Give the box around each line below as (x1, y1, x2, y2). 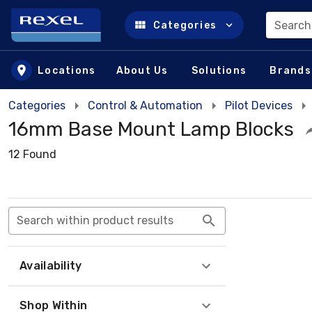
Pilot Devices (225, 99, 292, 112)
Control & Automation (88, 99, 203, 112)
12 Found (8, 148, 56, 161)
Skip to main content (22, 31, 142, 47)
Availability (19, 259, 82, 272)
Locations (38, 64, 96, 77)
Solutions (191, 64, 247, 77)
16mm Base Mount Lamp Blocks (8, 118, 294, 141)
